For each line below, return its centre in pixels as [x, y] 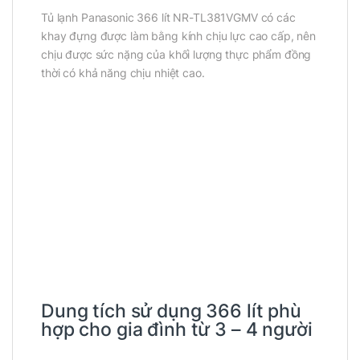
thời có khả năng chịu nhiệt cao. [123, 73]
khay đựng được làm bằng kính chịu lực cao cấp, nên [178, 36]
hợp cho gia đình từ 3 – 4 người [177, 329]
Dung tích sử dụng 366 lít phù [171, 311]
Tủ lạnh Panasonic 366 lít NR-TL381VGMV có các [168, 18]
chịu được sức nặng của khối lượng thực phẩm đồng [176, 55]
